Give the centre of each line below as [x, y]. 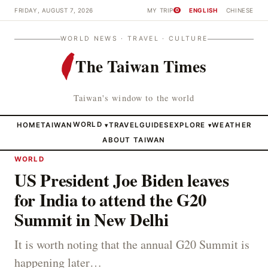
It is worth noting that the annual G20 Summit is [132, 244]
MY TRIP [160, 10]
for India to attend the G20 [110, 200]
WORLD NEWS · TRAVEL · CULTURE [134, 39]
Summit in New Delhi [92, 220]
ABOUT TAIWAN [134, 140]
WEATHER [232, 125]
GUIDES [154, 125]
